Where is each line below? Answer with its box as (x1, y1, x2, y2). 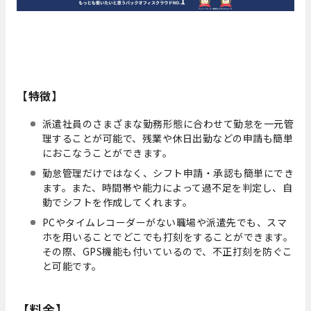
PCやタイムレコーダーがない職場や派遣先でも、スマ (42, 215, 287, 229)
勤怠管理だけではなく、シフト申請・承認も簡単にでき (42, 165, 294, 180)
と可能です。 (42, 258, 102, 273)
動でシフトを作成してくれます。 (42, 194, 193, 209)
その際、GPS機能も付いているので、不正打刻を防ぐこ (42, 244, 293, 258)
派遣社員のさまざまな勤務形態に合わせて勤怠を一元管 (42, 116, 294, 131)
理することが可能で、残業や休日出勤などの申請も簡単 (42, 131, 294, 145)
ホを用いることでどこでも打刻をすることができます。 (42, 229, 294, 244)
